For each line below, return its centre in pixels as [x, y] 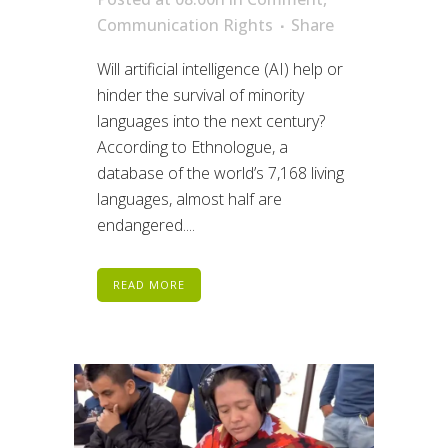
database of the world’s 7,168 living [220, 173]
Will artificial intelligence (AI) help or [220, 69]
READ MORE [149, 285]
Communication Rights [185, 25]
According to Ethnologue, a [192, 147]
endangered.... [146, 225]
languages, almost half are [189, 199]
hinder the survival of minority [200, 95]
